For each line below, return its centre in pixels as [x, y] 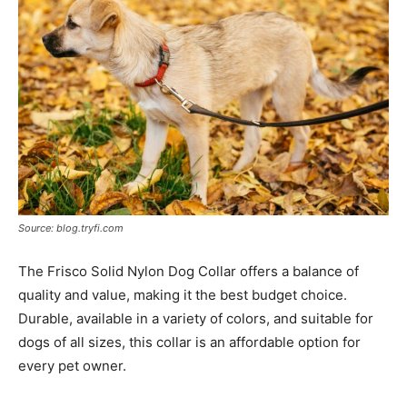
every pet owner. [72, 365]
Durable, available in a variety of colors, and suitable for [196, 318]
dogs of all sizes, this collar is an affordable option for [189, 342]
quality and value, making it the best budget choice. [183, 294]
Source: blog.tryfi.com [71, 228]
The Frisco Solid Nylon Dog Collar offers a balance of [189, 271]
